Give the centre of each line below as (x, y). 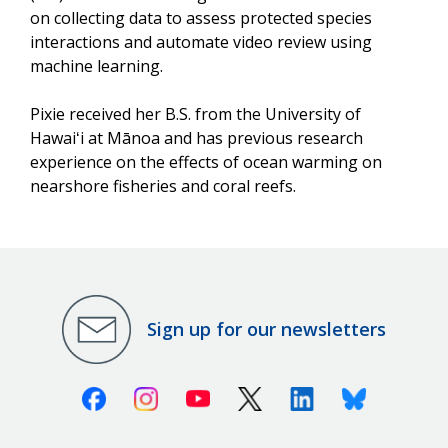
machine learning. (96, 65)
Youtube (241, 394)
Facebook (141, 394)
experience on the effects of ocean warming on (206, 161)
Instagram (196, 394)
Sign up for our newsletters (266, 329)
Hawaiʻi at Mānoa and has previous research (196, 137)
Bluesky (394, 394)
